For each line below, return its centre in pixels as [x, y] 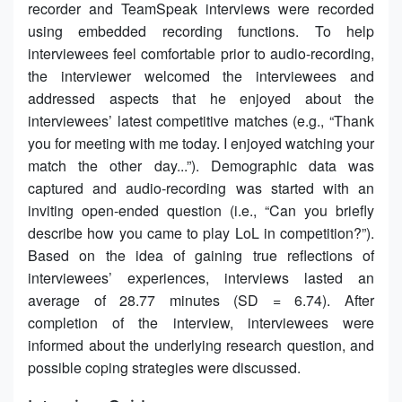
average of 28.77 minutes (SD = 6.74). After [201, 300]
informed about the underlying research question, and [201, 345]
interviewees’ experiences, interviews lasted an [201, 277]
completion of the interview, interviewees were [201, 322]
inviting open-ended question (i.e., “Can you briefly [201, 210]
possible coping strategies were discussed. [164, 367]
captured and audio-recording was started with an [201, 188]
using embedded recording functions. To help [201, 31]
